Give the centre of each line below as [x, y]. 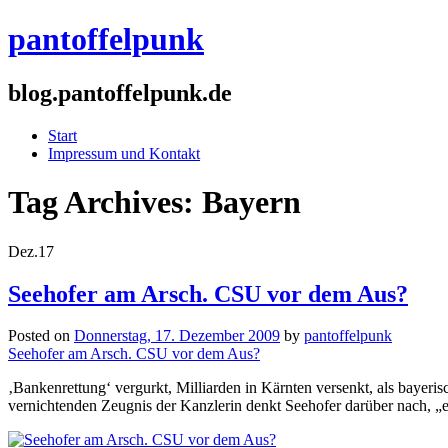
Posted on [41, 336]
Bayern [251, 202]
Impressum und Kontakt [124, 153]
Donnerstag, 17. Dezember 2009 [177, 336]
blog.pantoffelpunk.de [120, 92]
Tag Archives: [105, 202]
